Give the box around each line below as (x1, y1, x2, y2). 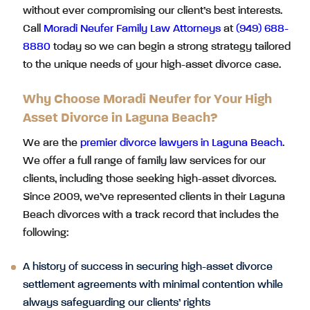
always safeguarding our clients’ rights (23, 298, 210, 309)
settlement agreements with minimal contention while (23, 280, 283, 291)
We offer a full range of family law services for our (23, 156, 266, 167)
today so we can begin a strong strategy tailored (51, 42, 291, 53)
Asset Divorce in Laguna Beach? (23, 111, 217, 125)
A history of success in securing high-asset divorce (23, 262, 273, 273)
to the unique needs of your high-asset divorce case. (23, 60, 281, 71)
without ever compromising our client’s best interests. (23, 6, 282, 17)
